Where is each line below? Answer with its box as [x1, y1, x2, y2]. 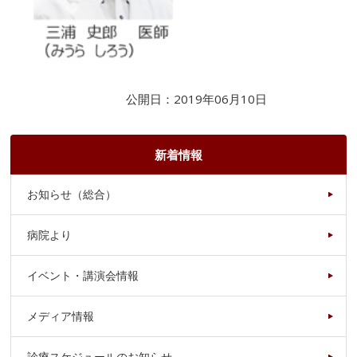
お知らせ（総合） [27, 186, 117, 202]
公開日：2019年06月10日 [125, 90, 267, 107]
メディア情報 [27, 308, 95, 324]
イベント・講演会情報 [27, 267, 139, 283]
